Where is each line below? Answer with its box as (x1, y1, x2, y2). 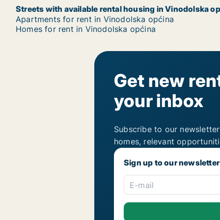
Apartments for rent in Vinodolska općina (16, 14, 174, 24)
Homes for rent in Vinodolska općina (16, 24, 156, 34)
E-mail (130, 180, 154, 191)
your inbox (114, 90, 203, 111)
